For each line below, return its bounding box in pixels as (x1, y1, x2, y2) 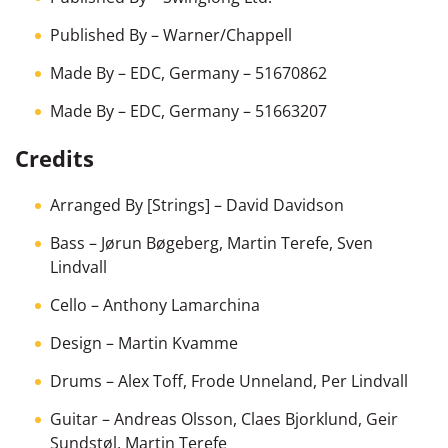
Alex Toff (118, 369, 183, 392)
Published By (50, 23, 147, 46)
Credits (15, 142, 94, 173)
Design (50, 331, 102, 354)
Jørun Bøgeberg (101, 231, 219, 254)
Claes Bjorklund (241, 407, 358, 430)
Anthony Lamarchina (103, 293, 260, 316)
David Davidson (226, 193, 344, 216)
